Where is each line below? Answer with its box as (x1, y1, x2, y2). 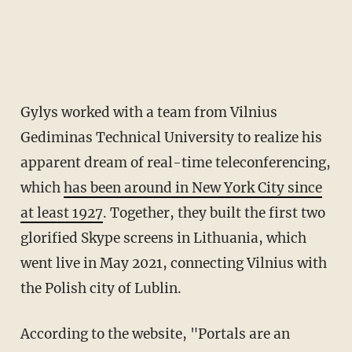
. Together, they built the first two (102, 203, 325, 222)
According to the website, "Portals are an (20, 324, 30, 343)
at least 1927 (20, 203, 103, 222)
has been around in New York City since (63, 178, 322, 196)
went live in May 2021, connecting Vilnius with (20, 254, 327, 272)
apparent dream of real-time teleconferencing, (20, 153, 331, 171)
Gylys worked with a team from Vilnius (20, 103, 31, 121)
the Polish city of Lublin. (20, 279, 181, 297)
